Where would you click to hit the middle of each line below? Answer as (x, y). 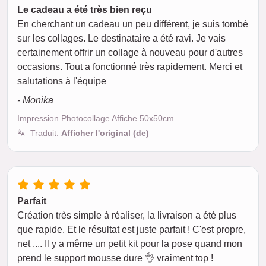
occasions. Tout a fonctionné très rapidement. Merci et (130, 67)
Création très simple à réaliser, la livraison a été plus (127, 215)
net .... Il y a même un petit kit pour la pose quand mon (130, 244)
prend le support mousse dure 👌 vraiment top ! (115, 258)
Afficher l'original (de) (105, 133)
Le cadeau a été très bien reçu (85, 10)
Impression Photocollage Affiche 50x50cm (96, 118)
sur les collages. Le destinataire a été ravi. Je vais (121, 38)
